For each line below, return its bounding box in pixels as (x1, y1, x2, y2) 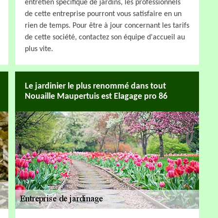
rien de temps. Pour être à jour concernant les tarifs (25, 21, 189, 30)
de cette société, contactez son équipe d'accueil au (25, 33, 185, 41)
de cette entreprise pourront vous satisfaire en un (25, 10, 182, 18)
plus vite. (25, 45, 53, 53)
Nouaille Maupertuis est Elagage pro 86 (25, 91, 167, 101)
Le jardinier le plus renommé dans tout (25, 81, 166, 91)
